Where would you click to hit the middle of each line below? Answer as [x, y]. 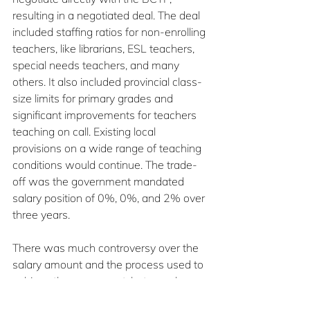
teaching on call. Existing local [85, 132]
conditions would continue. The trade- [105, 165]
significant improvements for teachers [106, 115]
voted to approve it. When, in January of [110, 298]
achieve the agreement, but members [106, 281]
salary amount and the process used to [109, 265]
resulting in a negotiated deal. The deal [108, 16]
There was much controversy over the [107, 248]
